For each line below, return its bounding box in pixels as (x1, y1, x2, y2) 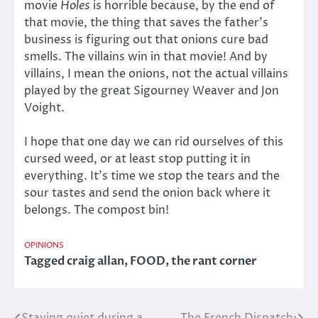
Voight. (24, 99, 65, 116)
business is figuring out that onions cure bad (24, 31, 268, 48)
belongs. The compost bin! (24, 202, 169, 219)
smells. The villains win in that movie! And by (24, 48, 268, 65)
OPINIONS (24, 240, 64, 251)
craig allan (67, 253, 124, 270)
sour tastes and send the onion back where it (24, 185, 270, 202)
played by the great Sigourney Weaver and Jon (24, 82, 279, 99)
